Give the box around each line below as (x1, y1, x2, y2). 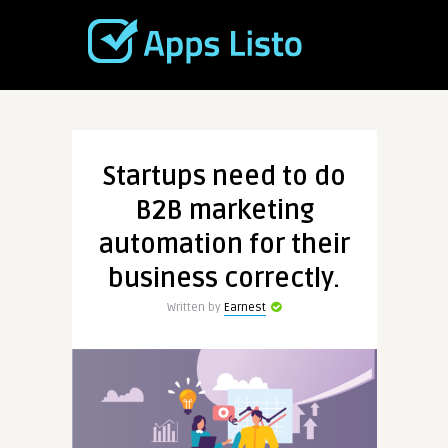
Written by (167, 300, 224, 315)
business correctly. (108, 263, 340, 295)
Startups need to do (102, 161, 346, 193)
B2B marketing (134, 195, 314, 227)
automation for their (98, 229, 350, 261)
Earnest (224, 300, 266, 315)
